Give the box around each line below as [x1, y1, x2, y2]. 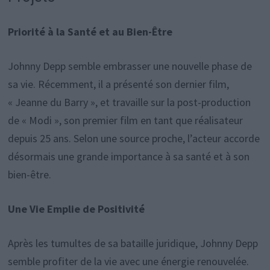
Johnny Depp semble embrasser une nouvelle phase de [7, 59, 252, 73]
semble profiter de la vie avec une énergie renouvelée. [7, 254, 249, 268]
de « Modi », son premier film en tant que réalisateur [7, 113, 243, 127]
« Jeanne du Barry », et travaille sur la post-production [7, 95, 251, 109]
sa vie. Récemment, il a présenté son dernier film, [7, 77, 229, 91]
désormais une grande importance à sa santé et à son [7, 149, 250, 163]
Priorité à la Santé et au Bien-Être [7, 25, 172, 39]
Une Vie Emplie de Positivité [7, 202, 145, 216]
